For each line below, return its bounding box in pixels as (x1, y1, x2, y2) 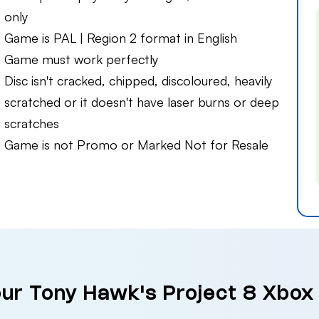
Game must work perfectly (4, 51, 158, 68)
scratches (4, 115, 59, 132)
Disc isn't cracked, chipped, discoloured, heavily (4, 73, 272, 89)
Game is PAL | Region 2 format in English (4, 30, 237, 46)
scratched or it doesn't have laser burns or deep (4, 94, 279, 110)
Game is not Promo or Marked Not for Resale (4, 137, 268, 153)
